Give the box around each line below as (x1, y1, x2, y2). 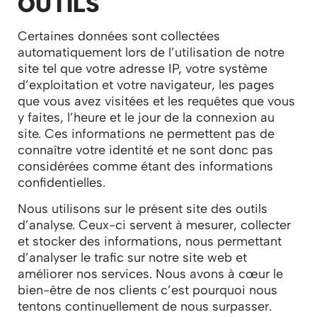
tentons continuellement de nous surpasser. (18, 299, 272, 315)
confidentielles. (18, 174, 105, 190)
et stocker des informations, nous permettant (18, 234, 282, 250)
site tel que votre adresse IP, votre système (18, 60, 267, 76)
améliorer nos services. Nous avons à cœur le (18, 266, 283, 282)
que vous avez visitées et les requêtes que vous (18, 93, 295, 109)
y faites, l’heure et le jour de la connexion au (18, 109, 275, 125)
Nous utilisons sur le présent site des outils (18, 201, 267, 217)
